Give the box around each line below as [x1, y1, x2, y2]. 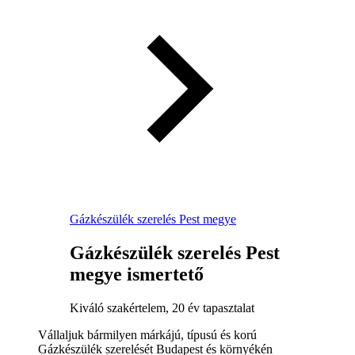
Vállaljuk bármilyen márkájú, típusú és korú [38, 327, 257, 342]
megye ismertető [70, 263, 204, 284]
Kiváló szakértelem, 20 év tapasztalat [70, 300, 254, 315]
